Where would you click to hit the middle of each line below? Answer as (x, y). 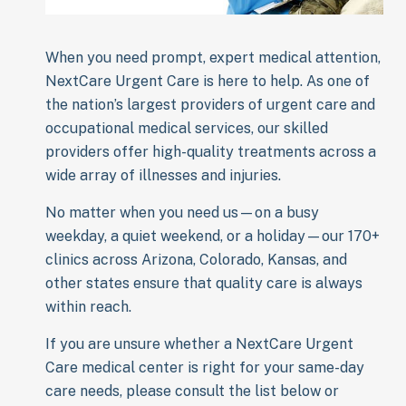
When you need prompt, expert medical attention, (213, 58)
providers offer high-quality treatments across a (211, 152)
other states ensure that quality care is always (204, 284)
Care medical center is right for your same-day (205, 368)
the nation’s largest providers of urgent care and (210, 105)
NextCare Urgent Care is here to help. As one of (208, 82)
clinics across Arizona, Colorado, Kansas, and (196, 260)
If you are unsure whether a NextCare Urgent (199, 344)
